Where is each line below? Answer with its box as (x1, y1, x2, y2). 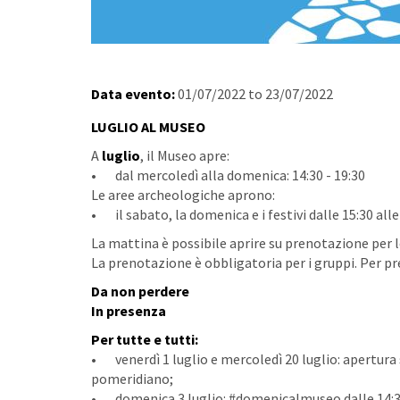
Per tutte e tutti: (91, 330, 198, 348)
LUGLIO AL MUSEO (91, 118, 205, 136)
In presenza (91, 302, 166, 320)
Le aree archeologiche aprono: (91, 186, 275, 204)
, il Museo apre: (140, 146, 229, 164)
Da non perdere (91, 282, 189, 300)
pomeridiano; (91, 370, 173, 387)
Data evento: (91, 85, 178, 103)
